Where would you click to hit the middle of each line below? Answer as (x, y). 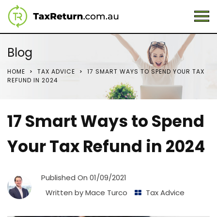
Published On (65, 178)
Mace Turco (106, 193)
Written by (64, 193)
